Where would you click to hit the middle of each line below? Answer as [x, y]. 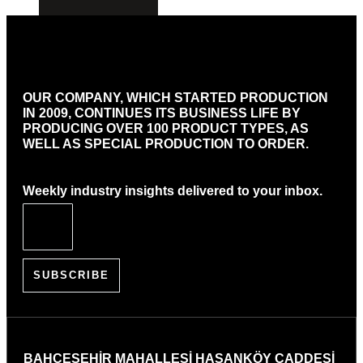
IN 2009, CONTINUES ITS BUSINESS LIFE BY [162, 113]
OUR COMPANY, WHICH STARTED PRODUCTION [175, 98]
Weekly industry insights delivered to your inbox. [173, 190]
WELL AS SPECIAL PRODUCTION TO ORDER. [166, 144]
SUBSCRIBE [71, 275]
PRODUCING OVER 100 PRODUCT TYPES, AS [166, 129]
